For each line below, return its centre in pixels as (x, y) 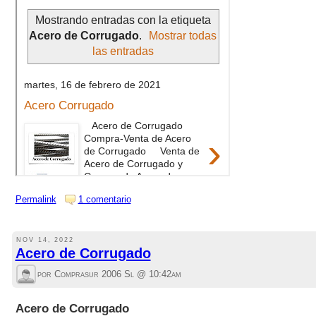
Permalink (36, 199)
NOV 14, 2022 (45, 239)
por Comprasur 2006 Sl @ (93, 274)
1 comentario (104, 199)
